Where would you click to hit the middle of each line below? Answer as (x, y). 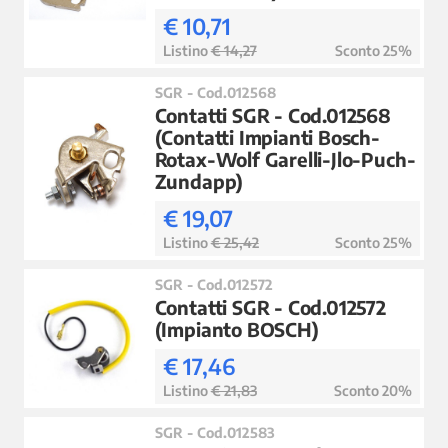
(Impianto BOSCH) (236, 328)
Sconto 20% (372, 389)
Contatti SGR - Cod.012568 (272, 114)
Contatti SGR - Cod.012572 (270, 306)
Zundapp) (199, 180)
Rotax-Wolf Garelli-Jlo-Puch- (285, 158)
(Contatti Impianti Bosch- (267, 136)
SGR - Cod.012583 (214, 432)
